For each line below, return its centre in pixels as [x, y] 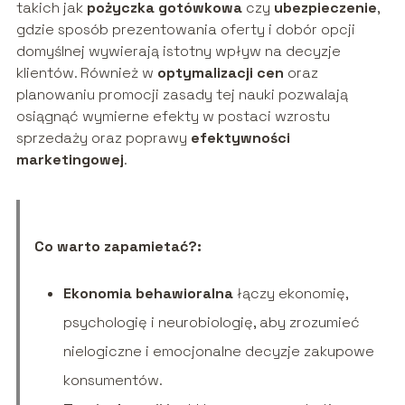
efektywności [240, 137]
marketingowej [70, 159]
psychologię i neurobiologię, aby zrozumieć [211, 322]
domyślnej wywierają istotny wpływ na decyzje [178, 51]
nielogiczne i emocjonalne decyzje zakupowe [218, 351]
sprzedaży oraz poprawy [103, 137]
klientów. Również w [86, 72]
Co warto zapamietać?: [118, 246]
